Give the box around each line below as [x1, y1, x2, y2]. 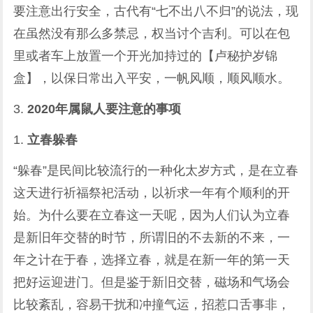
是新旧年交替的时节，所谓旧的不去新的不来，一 [13, 231, 291, 245]
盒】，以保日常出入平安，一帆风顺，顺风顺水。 [13, 71, 291, 85]
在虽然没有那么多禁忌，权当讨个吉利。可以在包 [13, 27, 291, 41]
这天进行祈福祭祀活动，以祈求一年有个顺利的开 [13, 186, 291, 200]
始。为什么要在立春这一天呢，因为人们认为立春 [13, 208, 291, 222]
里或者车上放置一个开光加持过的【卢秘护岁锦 [13, 49, 278, 63]
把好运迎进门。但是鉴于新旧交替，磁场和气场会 [13, 275, 291, 289]
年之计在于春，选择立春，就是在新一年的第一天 [13, 253, 291, 267]
